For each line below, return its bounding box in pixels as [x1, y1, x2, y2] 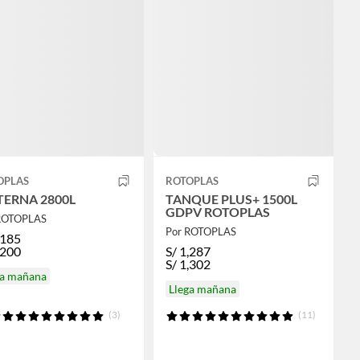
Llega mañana [168, 281, 236, 296]
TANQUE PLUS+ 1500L [165, 190, 297, 207]
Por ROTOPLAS [165, 224, 236, 238]
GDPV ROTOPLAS [165, 203, 270, 219]
